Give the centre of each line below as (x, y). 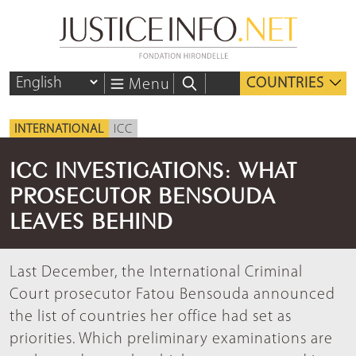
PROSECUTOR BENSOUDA (143, 193)
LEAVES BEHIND (91, 219)
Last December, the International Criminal (156, 273)
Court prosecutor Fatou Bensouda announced (172, 295)
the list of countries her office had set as (151, 317)
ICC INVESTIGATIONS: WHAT (153, 168)
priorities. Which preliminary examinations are (171, 340)
